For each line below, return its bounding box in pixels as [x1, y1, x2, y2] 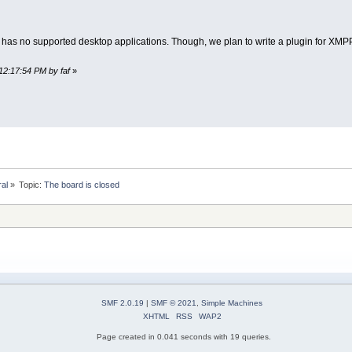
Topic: [19, 179, 45, 189]
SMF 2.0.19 [101, 298, 144, 307]
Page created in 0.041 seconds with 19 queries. [97, 332, 271, 341]
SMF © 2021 [151, 298, 196, 307]
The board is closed [44, 179, 120, 189]
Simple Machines [201, 298, 262, 307]
